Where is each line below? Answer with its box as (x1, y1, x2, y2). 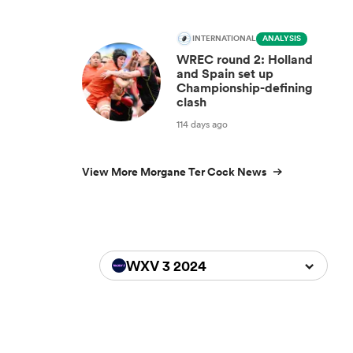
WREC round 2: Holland (176, 51, 313, 68)
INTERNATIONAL (192, 32, 256, 45)
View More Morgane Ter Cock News (82, 164, 266, 180)
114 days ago (176, 117, 228, 131)
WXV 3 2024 (126, 256, 206, 275)
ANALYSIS (262, 32, 301, 45)
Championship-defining (176, 80, 313, 96)
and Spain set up (176, 65, 273, 82)
